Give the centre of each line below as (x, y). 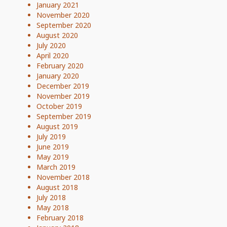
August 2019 (57, 126)
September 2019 (64, 116)
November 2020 (63, 15)
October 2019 (59, 106)
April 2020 (53, 55)
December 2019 (63, 86)
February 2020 (60, 65)
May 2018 (53, 207)
